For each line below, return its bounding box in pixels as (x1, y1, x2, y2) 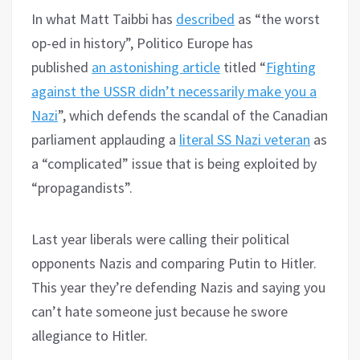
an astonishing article (92, 57, 220, 76)
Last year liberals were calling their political (31, 229, 289, 248)
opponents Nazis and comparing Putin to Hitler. (31, 253, 317, 272)
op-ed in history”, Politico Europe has (31, 33, 253, 52)
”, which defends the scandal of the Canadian (58, 105, 328, 125)
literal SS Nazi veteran (179, 129, 310, 149)
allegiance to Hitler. (31, 325, 148, 345)
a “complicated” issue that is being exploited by (31, 153, 317, 173)
